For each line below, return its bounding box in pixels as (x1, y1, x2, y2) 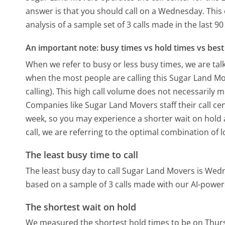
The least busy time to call (26, 149, 139, 161)
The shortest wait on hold (26, 200, 137, 213)
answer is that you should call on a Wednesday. (26, 5, 205, 17)
